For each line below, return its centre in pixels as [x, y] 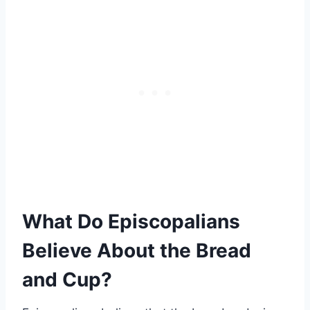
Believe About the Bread [137, 251]
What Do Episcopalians [131, 222]
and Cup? [67, 280]
